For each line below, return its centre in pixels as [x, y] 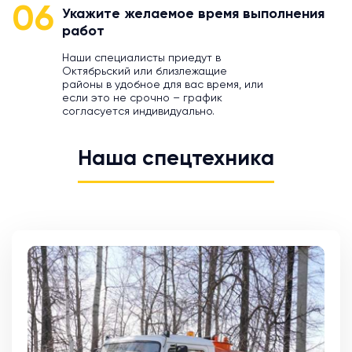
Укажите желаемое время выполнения [193, 15]
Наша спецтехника [176, 159]
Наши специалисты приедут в [141, 59]
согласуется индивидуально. [138, 112]
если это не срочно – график [142, 99]
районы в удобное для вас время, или [163, 85]
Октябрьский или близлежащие [145, 72]
